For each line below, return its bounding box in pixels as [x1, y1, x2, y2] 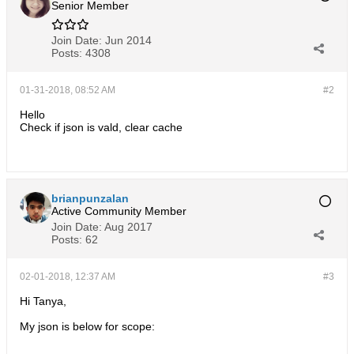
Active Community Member [51, 205, 186, 217]
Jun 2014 [105, 34, 152, 47]
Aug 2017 [104, 220, 153, 233]
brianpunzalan [51, 192, 129, 205]
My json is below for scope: [20, 320, 155, 333]
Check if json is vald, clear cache [20, 121, 183, 134]
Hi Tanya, [20, 295, 66, 307]
